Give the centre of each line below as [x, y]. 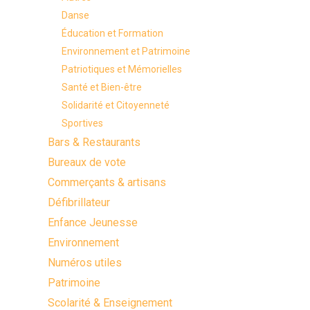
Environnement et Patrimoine [126, 51]
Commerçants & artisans [107, 182]
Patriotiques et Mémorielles [122, 69]
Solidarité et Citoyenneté [116, 105]
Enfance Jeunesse [93, 222]
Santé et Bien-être [102, 87]
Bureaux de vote [87, 162]
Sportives [83, 123]
